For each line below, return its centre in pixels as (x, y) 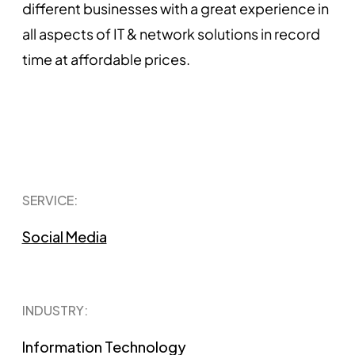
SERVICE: (50, 200)
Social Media (64, 236)
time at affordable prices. (106, 59)
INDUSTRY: (55, 310)
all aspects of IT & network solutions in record (171, 33)
